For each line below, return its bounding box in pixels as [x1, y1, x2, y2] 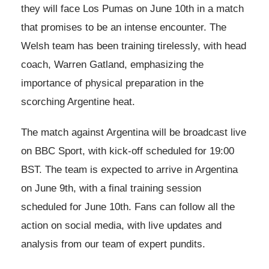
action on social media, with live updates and [21, 220, 222, 232]
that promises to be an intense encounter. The [21, 22, 226, 34]
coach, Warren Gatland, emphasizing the [21, 59, 204, 71]
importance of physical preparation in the [21, 77, 204, 89]
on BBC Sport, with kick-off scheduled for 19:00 [21, 145, 234, 157]
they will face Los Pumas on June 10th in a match [21, 3, 244, 15]
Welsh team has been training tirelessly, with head [21, 40, 246, 52]
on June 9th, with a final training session [21, 183, 201, 195]
